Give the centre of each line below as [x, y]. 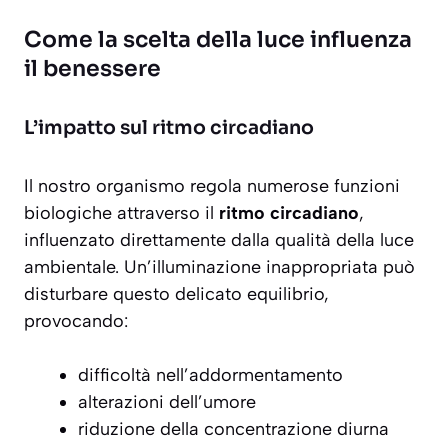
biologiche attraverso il [121, 213]
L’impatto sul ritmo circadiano [169, 128]
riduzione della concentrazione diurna [233, 429]
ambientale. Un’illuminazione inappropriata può [219, 267]
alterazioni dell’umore [167, 402]
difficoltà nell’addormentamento [210, 375]
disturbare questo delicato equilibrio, [176, 294]
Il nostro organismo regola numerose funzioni [212, 186]
